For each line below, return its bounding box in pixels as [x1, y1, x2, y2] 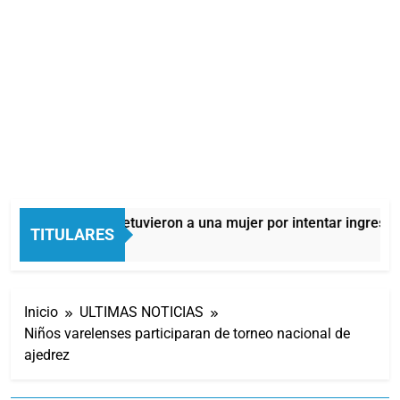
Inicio [24, 303, 58, 321]
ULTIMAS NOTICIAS [79, 303, 204, 321]
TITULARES [30, 224, 114, 244]
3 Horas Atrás [45, 236, 110, 253]
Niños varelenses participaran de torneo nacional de [24, 324, 350, 342]
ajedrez [24, 346, 70, 363]
